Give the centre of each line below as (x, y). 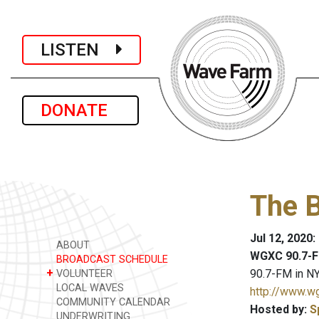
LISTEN (78, 49)
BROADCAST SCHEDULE (111, 260)
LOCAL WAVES (89, 288)
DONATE (80, 110)
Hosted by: (280, 309)
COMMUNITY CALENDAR (112, 302)
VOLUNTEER (83, 274)
